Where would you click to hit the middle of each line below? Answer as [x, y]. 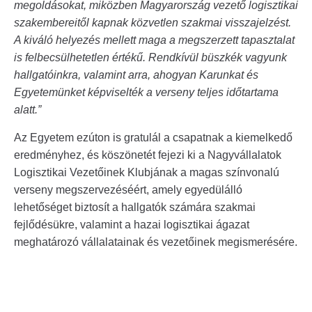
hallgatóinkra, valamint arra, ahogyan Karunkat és [136, 75]
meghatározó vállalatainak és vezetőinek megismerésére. [156, 242]
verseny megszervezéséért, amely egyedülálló [128, 189]
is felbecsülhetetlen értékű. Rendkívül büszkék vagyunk [150, 57]
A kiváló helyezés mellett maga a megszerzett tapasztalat [154, 40]
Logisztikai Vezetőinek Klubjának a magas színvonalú [147, 172]
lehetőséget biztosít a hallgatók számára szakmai [135, 207]
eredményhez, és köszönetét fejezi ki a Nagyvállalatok [148, 155]
